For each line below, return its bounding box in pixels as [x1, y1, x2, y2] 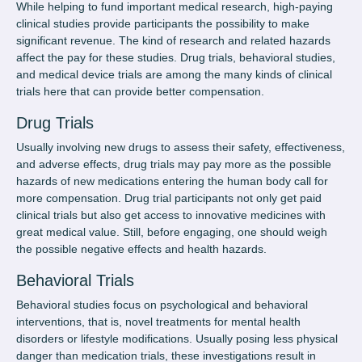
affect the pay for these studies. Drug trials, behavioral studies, [16, 51, 335, 65]
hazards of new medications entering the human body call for [16, 175, 328, 188]
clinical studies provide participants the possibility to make [16, 17, 309, 31]
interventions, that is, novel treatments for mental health [16, 315, 301, 329]
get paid [280, 192, 322, 205]
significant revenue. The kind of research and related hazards [16, 34, 330, 48]
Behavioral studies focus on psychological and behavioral [16, 298, 308, 312]
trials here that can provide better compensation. [16, 85, 264, 99]
